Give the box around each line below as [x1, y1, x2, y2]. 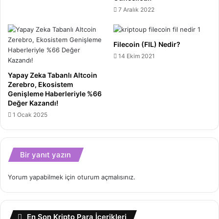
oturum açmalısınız [77, 173, 133, 181]
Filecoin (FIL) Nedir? [113, 40, 180, 49]
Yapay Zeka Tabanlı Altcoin [8, 71, 97, 80]
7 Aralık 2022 [118, 6, 154, 14]
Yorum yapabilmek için [8, 173, 77, 181]
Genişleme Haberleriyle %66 [8, 89, 102, 98]
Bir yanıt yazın [20, 150, 71, 160]
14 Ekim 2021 [118, 52, 155, 60]
